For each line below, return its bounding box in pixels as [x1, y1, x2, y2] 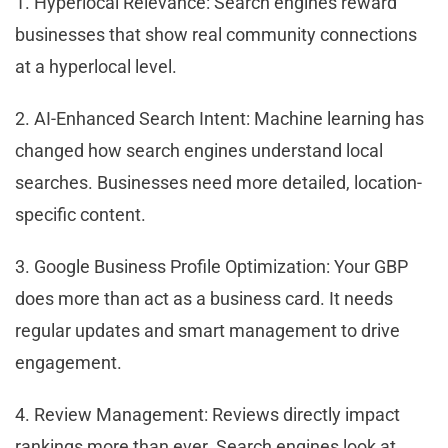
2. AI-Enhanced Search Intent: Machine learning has [15, 107, 424, 129]
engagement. [15, 351, 122, 373]
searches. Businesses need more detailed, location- [15, 171, 422, 193]
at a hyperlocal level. [15, 55, 177, 77]
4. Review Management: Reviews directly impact [15, 403, 400, 425]
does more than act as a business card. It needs [15, 287, 393, 309]
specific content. [15, 203, 146, 225]
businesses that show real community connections [15, 23, 417, 45]
